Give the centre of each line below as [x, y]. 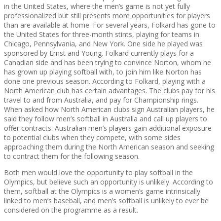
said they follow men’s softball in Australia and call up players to [106, 119]
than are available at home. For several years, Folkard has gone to [110, 25]
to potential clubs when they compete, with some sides [92, 138]
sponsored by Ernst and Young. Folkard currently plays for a [99, 53]
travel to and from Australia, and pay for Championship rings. [101, 100]
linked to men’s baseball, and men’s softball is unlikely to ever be [106, 201]
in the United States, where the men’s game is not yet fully [97, 6]
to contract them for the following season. [72, 156]
